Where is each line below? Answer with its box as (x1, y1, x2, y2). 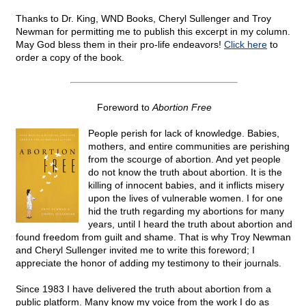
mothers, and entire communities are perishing (88, 141, 290, 152)
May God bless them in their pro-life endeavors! (16, 39, 224, 51)
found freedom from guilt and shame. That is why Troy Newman (16, 232, 291, 243)
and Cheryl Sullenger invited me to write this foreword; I (16, 245, 255, 256)
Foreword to (96, 102, 152, 113)
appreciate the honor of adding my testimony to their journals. (16, 258, 281, 269)
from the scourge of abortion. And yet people (88, 154, 281, 165)
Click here (224, 39, 267, 51)
